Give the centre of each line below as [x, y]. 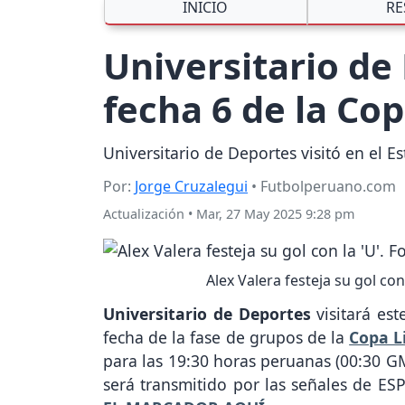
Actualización [144, 214]
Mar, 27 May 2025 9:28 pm [275, 214]
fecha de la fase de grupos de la [226, 338]
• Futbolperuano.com [322, 187]
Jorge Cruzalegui [191, 187]
